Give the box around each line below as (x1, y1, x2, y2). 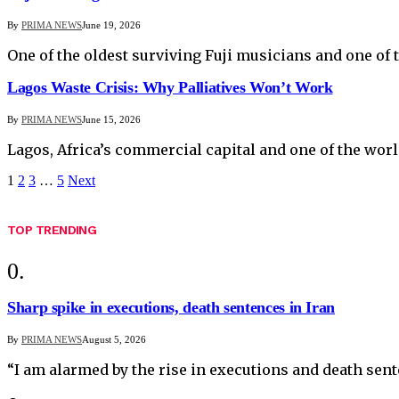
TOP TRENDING (7, 223, 97, 238)
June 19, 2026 (82, 20, 141, 31)
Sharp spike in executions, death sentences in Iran (7, 297, 335, 316)
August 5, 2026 (82, 333, 146, 345)
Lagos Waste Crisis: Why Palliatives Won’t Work (7, 78, 333, 97)
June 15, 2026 (82, 114, 141, 125)
